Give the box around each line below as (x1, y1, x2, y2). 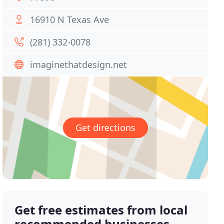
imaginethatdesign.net (30, 58, 127, 70)
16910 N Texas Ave (30, 13, 109, 25)
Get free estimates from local (14, 201, 188, 218)
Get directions (75, 121, 135, 134)
